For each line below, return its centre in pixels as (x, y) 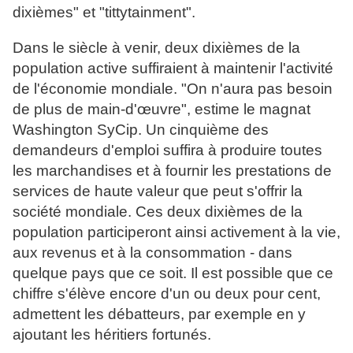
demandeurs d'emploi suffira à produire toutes (167, 150)
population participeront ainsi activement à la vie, (176, 232)
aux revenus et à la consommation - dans (152, 253)
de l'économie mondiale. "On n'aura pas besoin (173, 89)
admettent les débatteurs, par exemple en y (159, 314)
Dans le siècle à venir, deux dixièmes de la (156, 48)
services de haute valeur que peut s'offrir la (158, 191)
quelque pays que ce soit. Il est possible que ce (173, 273)
